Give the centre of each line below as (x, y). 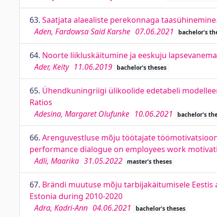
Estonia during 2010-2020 (76, 196)
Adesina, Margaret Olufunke (82, 114)
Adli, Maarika (57, 161)
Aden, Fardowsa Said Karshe (82, 31)
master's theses (149, 162)
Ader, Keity (52, 67)
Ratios (41, 102)
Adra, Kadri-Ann (61, 208)
